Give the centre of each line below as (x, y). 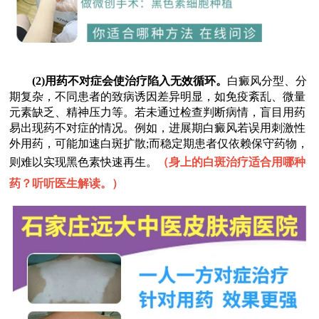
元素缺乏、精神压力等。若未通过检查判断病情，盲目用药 (158, 112)
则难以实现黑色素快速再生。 (84, 162)
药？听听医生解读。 (61, 183)
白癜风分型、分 (267, 80)
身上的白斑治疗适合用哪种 (237, 162)
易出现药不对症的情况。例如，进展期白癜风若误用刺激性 (158, 127)
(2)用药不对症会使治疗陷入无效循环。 (130, 80)
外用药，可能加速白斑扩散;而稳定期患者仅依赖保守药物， (159, 143)
